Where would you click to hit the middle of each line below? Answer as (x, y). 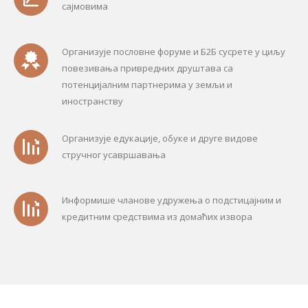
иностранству (92, 101)
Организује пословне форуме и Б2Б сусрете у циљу (174, 52)
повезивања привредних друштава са (147, 68)
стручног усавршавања (114, 155)
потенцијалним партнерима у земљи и (147, 85)
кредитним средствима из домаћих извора (157, 217)
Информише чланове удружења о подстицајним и (172, 200)
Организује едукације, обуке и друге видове (160, 138)
